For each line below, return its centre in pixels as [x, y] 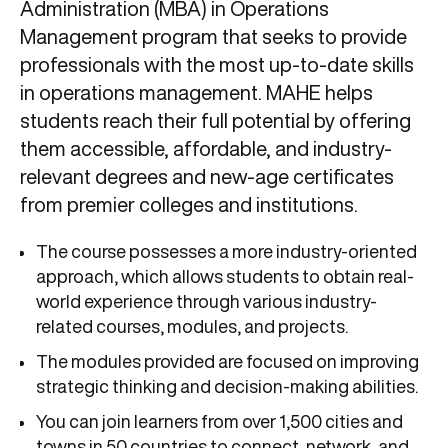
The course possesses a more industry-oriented [226, 251]
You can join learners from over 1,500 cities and [219, 421]
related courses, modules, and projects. [192, 326]
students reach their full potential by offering [215, 121]
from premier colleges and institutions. [189, 205]
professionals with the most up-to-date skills [217, 65]
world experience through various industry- [206, 301]
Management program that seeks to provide [213, 37]
